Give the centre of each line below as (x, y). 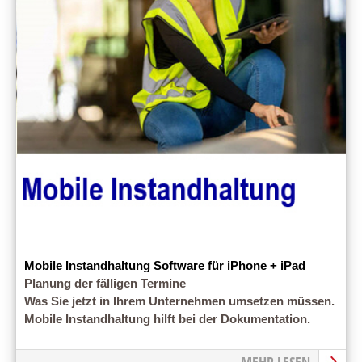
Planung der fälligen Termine (105, 283)
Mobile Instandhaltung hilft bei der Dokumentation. (167, 319)
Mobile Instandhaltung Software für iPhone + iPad (165, 265)
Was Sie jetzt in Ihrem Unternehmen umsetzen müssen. (179, 301)
